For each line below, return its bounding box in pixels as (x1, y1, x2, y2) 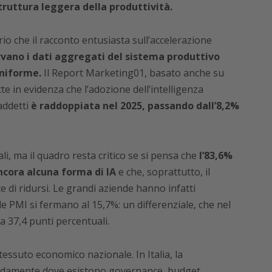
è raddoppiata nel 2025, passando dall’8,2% (30, 99, 239, 113)
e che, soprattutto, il (118, 165, 210, 179)
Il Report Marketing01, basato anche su (41, 66, 224, 80)
